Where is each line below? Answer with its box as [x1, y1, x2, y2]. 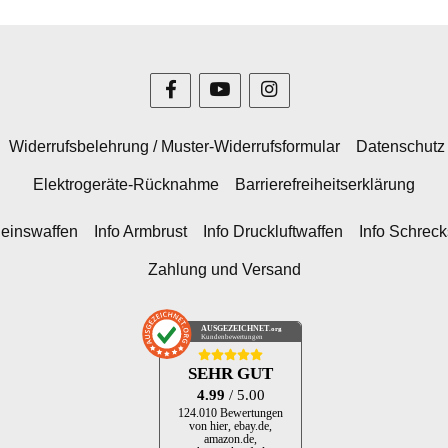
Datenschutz [355, 137, 445, 155]
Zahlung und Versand [147, 261, 301, 279]
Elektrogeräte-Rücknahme [33, 176, 219, 194]
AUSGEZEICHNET [201, 324, 270, 334]
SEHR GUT [188, 364, 273, 384]
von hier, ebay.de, [189, 420, 272, 434]
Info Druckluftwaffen [203, 222, 343, 240]
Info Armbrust [94, 222, 187, 240]
